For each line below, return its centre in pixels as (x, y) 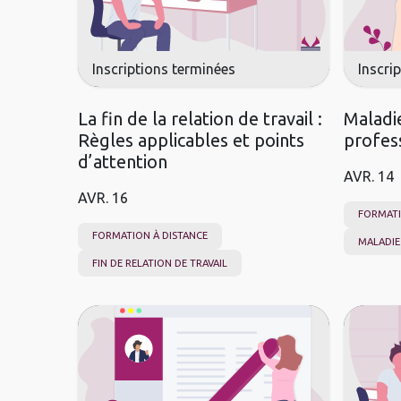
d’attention (123, 161)
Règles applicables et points (191, 140)
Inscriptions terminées (164, 68)
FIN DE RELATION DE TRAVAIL (160, 263)
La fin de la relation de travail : (200, 118)
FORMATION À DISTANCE (150, 236)
